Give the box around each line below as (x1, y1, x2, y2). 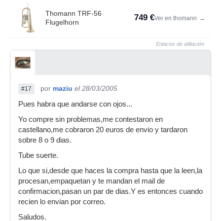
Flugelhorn (45, 18, 79, 26)
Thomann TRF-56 (45, 9, 102, 17)
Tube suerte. (18, 151, 58, 159)
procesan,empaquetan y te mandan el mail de (18, 177, 165, 185)
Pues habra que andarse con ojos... (18, 100, 132, 108)
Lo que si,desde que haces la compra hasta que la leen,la (18, 167, 202, 175)
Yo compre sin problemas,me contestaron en (18, 115, 163, 123)
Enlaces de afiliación (156, 41, 204, 47)
